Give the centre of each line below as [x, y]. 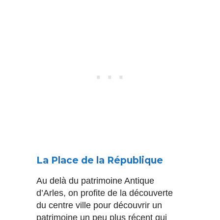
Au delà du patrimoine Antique [95, 181]
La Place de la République [100, 161]
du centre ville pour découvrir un [99, 206]
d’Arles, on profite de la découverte [105, 193]
